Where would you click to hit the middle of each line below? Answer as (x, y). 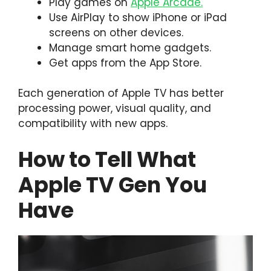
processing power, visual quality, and (115, 109)
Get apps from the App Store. (125, 63)
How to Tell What (107, 159)
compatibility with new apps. (93, 124)
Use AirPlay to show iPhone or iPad (138, 17)
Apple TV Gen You (113, 184)
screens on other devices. (116, 32)
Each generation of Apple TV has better (121, 93)
